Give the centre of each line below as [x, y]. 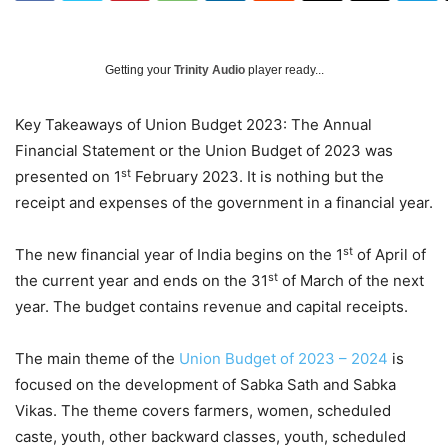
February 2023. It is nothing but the [257, 177]
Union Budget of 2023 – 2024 [283, 359]
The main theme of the [97, 359]
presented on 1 [68, 177]
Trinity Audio [209, 70]
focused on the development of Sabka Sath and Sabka [205, 385]
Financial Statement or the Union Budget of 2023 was [204, 151]
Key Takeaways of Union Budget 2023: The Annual [193, 125]
